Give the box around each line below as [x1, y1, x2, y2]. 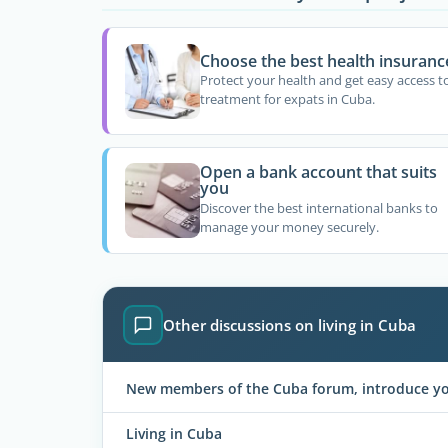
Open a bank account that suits [199, 161, 437, 184]
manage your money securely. [199, 217, 379, 236]
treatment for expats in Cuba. [199, 90, 375, 109]
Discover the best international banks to [199, 198, 438, 217]
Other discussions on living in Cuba [163, 314, 416, 335]
